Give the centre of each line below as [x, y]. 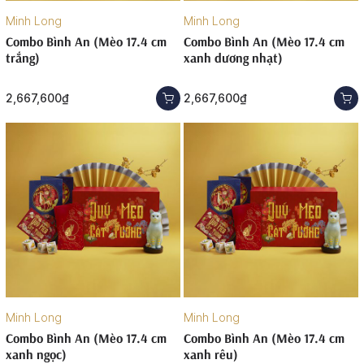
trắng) [23, 58]
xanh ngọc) [36, 354]
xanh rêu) [211, 354]
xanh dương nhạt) [233, 58]
